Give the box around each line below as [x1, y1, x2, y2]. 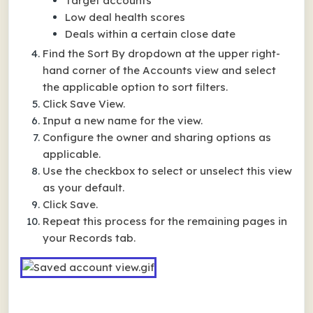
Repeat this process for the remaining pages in [43, 214, 287, 228]
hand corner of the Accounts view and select [43, 64, 276, 77]
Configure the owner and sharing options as [43, 131, 271, 144]
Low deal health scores [65, 10, 185, 24]
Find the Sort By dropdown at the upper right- [43, 47, 280, 60]
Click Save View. [43, 97, 125, 110]
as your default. [43, 181, 124, 194]
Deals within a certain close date [65, 27, 235, 41]
